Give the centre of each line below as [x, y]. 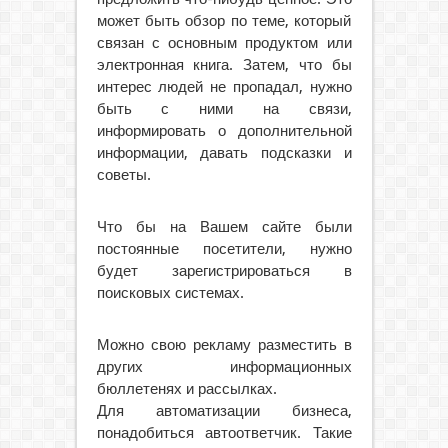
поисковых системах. [170, 293]
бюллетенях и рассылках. [186, 389]
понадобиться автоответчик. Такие [224, 433]
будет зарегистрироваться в [224, 271]
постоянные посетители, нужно [224, 249]
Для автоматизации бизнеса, [224, 411]
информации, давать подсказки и [224, 153]
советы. [123, 175]
